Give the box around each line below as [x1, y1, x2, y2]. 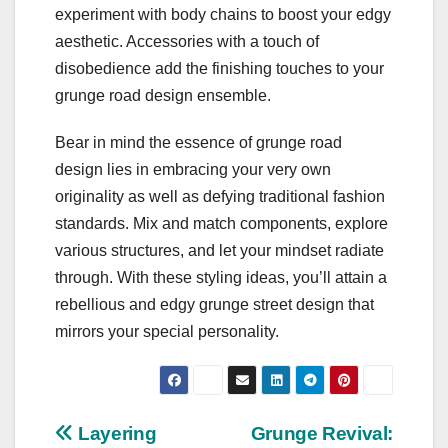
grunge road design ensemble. [55, 87, 271, 105]
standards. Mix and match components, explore [55, 215, 388, 233]
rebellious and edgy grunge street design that [55, 296, 374, 314]
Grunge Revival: [250, 423, 393, 445]
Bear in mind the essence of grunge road [55, 134, 342, 152]
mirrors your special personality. [55, 323, 279, 341]
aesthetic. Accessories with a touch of [55, 33, 319, 51]
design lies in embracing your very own [55, 161, 331, 179]
